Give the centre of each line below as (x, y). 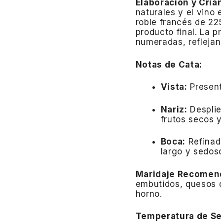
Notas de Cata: (169, 64)
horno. (149, 194)
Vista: (174, 87)
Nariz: (174, 109)
